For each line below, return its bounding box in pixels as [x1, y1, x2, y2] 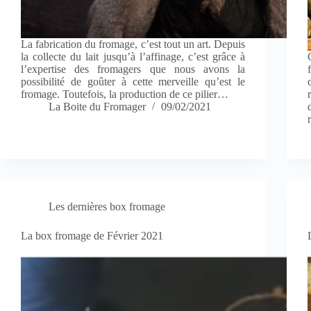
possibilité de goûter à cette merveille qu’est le [21, 76, 246, 88]
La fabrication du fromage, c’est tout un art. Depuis [21, 38, 246, 51]
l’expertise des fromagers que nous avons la [21, 63, 246, 76]
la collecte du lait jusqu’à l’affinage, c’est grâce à [21, 51, 246, 63]
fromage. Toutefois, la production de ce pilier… [21, 88, 228, 101]
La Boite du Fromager [49, 101, 146, 113]
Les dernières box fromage [49, 201, 165, 213]
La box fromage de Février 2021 [21, 230, 163, 242]
